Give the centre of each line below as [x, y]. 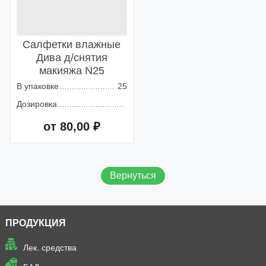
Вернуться [133, 176]
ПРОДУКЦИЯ [35, 223]
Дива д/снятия [72, 58]
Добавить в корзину [75, 151]
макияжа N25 [72, 71]
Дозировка [37, 104]
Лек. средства [50, 248]
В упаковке [37, 86]
